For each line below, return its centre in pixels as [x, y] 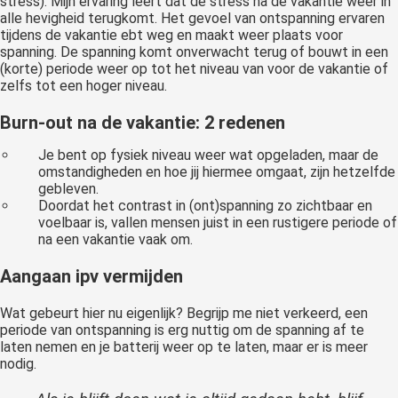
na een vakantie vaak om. [116, 239]
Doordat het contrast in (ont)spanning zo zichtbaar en [206, 206]
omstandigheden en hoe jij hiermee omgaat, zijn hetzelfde [217, 172]
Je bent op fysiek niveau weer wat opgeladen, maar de [209, 155]
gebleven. [69, 189]
